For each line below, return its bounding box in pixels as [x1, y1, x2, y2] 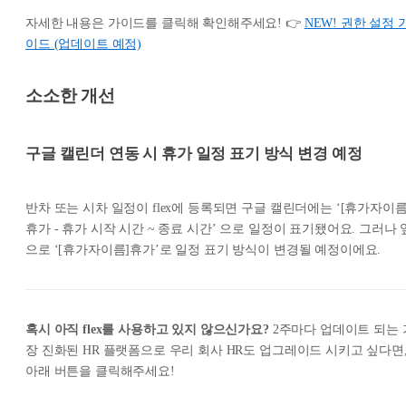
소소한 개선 [25, 85, 116, 105]
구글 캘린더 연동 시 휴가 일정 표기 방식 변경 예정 [25, 144, 362, 162]
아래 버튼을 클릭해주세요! [25, 364, 175, 379]
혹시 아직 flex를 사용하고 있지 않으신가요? [25, 323, 269, 337]
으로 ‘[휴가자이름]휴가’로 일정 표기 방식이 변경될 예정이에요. [25, 243, 382, 257]
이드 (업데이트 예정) [25, 36, 142, 51]
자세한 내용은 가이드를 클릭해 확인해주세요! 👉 [25, 15, 304, 30]
